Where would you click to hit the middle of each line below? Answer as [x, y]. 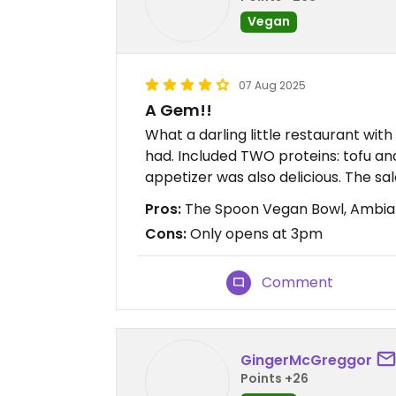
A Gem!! [179, 110]
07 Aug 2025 [272, 85]
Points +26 [274, 378]
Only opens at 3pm [255, 234]
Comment [298, 282]
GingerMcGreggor [306, 360]
